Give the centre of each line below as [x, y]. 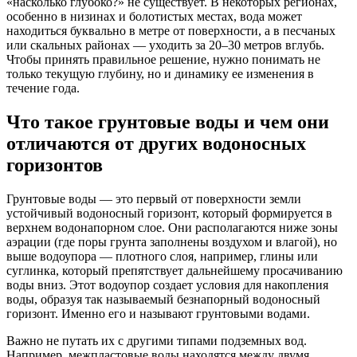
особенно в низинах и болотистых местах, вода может [154, 16]
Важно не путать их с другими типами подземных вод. [157, 340]
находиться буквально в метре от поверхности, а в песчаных [171, 30]
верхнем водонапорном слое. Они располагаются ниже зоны [172, 227]
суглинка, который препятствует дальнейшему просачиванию [175, 270]
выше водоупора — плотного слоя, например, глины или [162, 256]
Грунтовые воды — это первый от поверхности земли [154, 198]
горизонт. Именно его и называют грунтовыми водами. [158, 313]
